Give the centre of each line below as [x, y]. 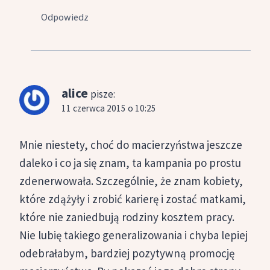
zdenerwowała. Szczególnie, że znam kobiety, [131, 181]
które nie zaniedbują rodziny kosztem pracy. [127, 217]
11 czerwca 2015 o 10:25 [109, 108]
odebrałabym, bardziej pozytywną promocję [127, 253]
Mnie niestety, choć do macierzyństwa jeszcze [131, 144]
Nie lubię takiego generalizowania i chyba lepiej [133, 235]
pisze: [103, 94]
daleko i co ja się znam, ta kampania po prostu [130, 162]
